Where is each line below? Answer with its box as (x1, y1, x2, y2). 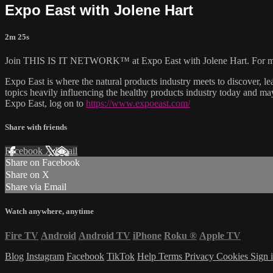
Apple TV (199, 230, 241, 241)
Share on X (5, 169, 49, 180)
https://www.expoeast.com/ (86, 97, 190, 108)
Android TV (79, 230, 130, 241)
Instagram (26, 250, 64, 261)
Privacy (185, 250, 216, 261)
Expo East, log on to (5, 97, 86, 108)
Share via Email (5, 182, 66, 193)
